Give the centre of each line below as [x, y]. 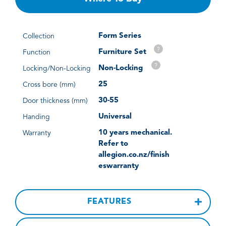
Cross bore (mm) [49, 84]
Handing [36, 117]
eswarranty [119, 166]
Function [37, 52]
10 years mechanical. [135, 133]
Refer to [113, 144]
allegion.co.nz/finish [134, 155]
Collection [39, 36]
